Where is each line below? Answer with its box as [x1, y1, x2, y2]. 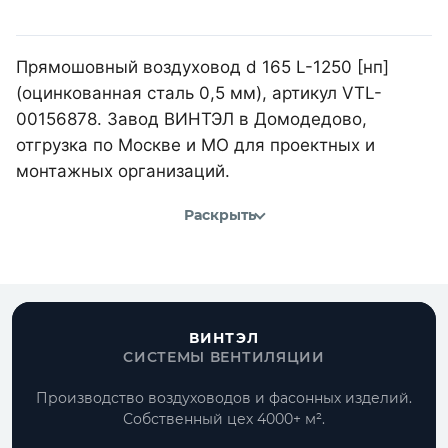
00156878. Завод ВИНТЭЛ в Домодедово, [16, 108, 367, 129]
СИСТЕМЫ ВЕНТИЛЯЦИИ [123, 348, 325, 366]
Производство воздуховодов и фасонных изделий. [36, 389, 412, 407]
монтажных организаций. [16, 160, 230, 181]
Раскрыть [184, 206, 256, 225]
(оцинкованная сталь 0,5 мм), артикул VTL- [16, 82, 382, 103]
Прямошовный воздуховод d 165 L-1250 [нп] [16, 56, 389, 77]
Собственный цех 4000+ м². [123, 410, 325, 428]
